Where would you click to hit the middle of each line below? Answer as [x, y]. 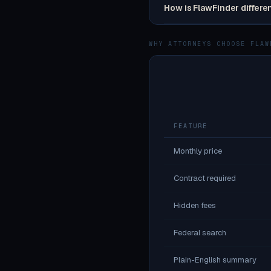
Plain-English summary [215, 260]
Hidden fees [195, 205]
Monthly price [198, 151]
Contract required [205, 178]
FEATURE [191, 126]
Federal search [200, 233]
